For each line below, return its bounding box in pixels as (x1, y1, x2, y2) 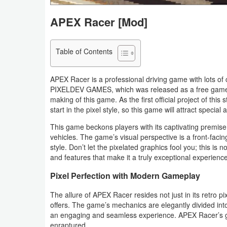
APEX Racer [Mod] (50, 14, 147, 30)
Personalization (16, 182, 67, 193)
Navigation (16, 5, 51, 16)
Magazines (16, 135, 53, 146)
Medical (16, 28, 42, 39)
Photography (16, 205, 58, 216)
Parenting (16, 159, 48, 170)
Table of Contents (56, 46, 112, 56)
